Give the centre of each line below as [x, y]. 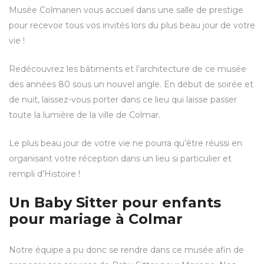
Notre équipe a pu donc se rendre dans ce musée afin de [126, 250]
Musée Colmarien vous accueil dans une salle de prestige [126, 10]
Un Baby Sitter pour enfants [115, 202]
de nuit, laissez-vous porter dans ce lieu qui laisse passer [123, 99]
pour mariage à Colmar [96, 219]
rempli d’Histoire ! [44, 174]
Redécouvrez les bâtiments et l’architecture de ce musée [128, 69]
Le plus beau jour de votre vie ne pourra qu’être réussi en [126, 143]
